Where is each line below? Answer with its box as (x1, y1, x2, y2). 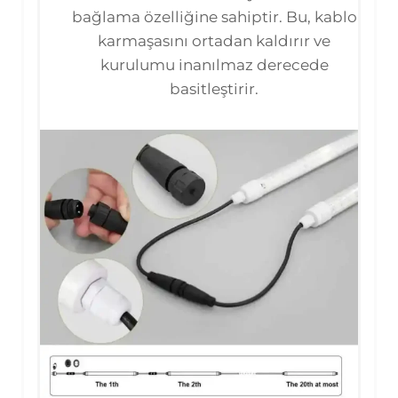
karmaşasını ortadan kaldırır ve (98, 31, 330, 50)
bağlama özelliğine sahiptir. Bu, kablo (71, 7, 357, 26)
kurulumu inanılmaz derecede (99, 55, 329, 74)
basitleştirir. (170, 79, 259, 98)
